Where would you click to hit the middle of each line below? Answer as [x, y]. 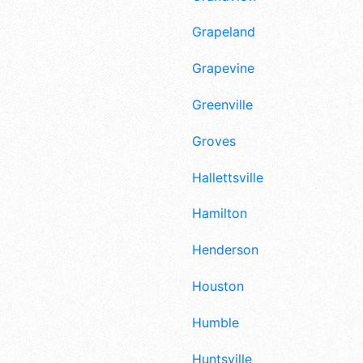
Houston [218, 286]
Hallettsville [228, 177]
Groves [214, 141]
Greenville [222, 104]
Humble [216, 322]
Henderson [225, 250]
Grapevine [223, 68]
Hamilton [220, 214]
